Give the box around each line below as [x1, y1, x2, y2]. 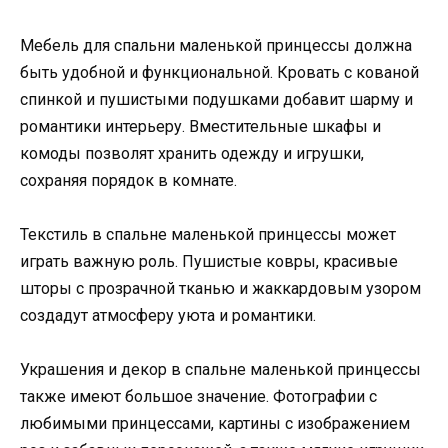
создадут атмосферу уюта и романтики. [20, 305, 316, 325]
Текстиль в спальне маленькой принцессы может [20, 224, 396, 244]
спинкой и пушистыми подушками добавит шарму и [20, 89, 413, 109]
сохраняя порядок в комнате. [20, 170, 237, 190]
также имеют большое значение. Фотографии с [20, 387, 377, 407]
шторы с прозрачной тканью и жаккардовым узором [20, 278, 421, 298]
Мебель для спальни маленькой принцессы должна [20, 35, 412, 55]
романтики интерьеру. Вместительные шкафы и [20, 116, 381, 136]
